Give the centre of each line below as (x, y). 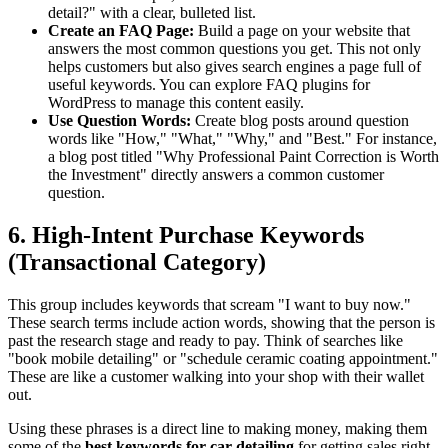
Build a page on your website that (302, 30)
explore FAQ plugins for (292, 84)
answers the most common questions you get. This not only (234, 48)
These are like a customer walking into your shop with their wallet (216, 376)
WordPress (82, 102)
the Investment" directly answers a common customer (216, 174)
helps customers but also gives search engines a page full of (234, 66)
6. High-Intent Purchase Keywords (186, 234)
